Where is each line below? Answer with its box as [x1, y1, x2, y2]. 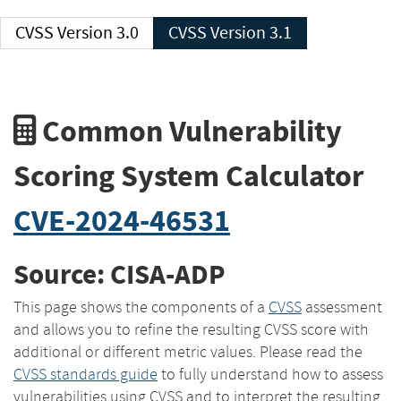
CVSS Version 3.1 [210, 21, 292, 44]
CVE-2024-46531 [13, 200, 230, 241]
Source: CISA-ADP [13, 256, 225, 294]
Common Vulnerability [36, 110, 342, 151]
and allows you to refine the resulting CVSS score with [13, 319, 369, 339]
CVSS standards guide [13, 363, 158, 384]
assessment [302, 296, 382, 317]
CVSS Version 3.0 [57, 21, 139, 44]
